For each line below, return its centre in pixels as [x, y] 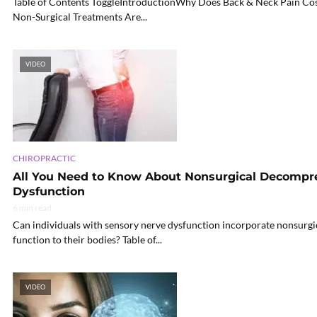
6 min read [32, 208]
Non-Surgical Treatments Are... [80, 17]
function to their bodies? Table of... [87, 240]
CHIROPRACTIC [44, 158]
